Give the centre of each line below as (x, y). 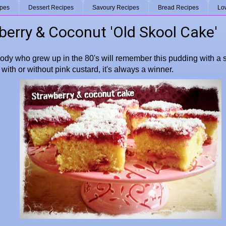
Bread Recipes (178, 8)
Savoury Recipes (116, 8)
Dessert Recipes (51, 8)
